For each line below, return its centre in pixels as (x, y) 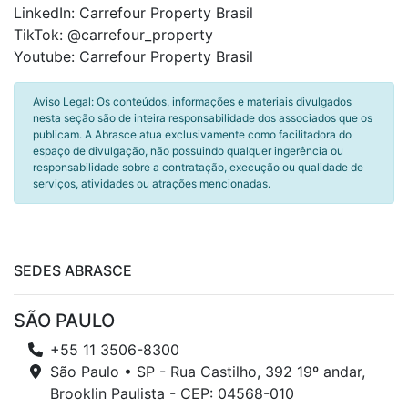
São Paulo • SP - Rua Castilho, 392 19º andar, (208, 372)
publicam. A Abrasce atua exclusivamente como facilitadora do (192, 134)
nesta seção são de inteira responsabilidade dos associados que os (203, 118)
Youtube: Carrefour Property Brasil (140, 56)
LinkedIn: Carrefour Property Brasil (133, 13)
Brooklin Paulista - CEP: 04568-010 (172, 393)
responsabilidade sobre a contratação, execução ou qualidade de (198, 167)
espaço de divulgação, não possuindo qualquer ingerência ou (188, 151)
